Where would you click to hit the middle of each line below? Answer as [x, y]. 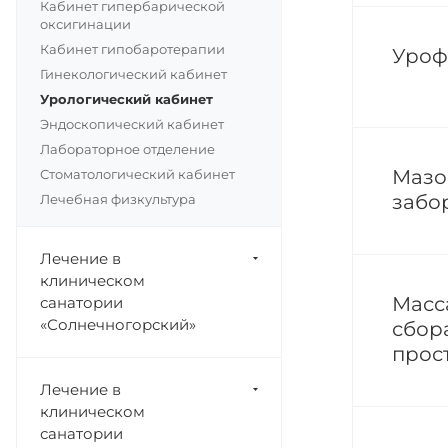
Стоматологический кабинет [137, 174]
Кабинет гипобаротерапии [132, 49]
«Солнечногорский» [118, 324]
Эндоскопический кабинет [132, 124]
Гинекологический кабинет [133, 74]
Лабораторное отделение [127, 149]
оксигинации [85, 24]
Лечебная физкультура [118, 199]
